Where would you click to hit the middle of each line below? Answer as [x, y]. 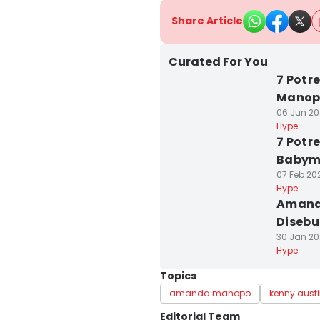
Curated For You [218, 62]
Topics [178, 276]
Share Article [207, 21]
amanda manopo [210, 293]
